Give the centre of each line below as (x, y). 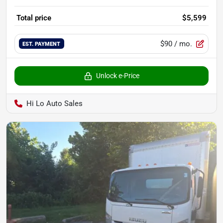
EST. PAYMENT (42, 44)
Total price (34, 18)
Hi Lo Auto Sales (55, 103)
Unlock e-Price (117, 75)
